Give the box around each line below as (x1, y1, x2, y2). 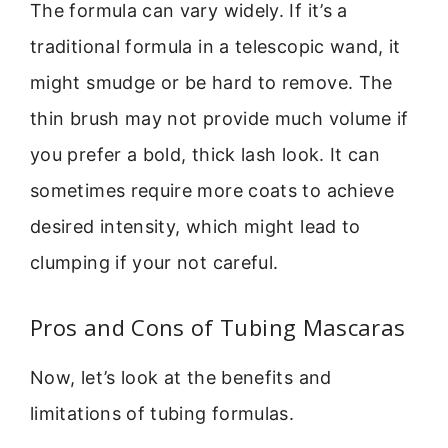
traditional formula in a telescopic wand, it (30, 36, 401, 58)
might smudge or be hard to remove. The (30, 72, 393, 94)
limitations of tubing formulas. (30, 402, 295, 424)
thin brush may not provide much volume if (30, 108, 409, 130)
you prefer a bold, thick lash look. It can (30, 144, 381, 166)
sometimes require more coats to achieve (30, 180, 395, 202)
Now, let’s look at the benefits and (30, 366, 332, 388)
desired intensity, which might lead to (30, 216, 361, 238)
